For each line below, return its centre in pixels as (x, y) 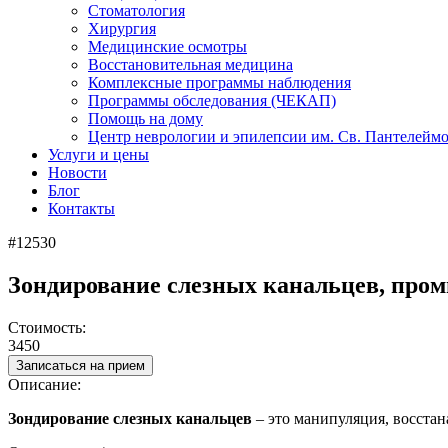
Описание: (44, 384)
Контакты (81, 208)
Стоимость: (47, 327)
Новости (77, 172)
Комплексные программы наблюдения (219, 82)
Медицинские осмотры (167, 46)
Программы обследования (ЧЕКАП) (212, 100)
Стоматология (136, 10)
